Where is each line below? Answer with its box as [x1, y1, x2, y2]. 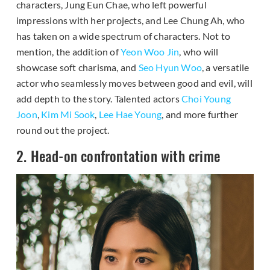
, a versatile [202, 61, 250, 73]
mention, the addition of [16, 45, 121, 57]
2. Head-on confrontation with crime [16, 145, 220, 166]
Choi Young [181, 92, 231, 104]
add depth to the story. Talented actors [16, 92, 181, 104]
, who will [179, 45, 219, 57]
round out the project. [16, 124, 110, 136]
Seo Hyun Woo [138, 61, 202, 73]
